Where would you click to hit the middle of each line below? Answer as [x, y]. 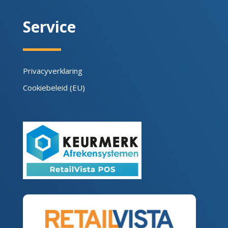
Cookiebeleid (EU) [54, 87]
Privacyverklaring [52, 70]
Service [49, 26]
